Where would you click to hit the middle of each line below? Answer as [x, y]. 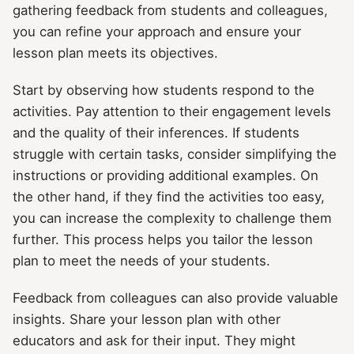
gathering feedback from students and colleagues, [170, 10]
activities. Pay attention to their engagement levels [172, 111]
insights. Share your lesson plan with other [147, 320]
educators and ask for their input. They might [154, 341]
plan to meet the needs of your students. [141, 260]
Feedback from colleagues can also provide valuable [175, 298]
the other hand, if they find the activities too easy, [169, 196]
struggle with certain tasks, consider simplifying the [175, 154]
